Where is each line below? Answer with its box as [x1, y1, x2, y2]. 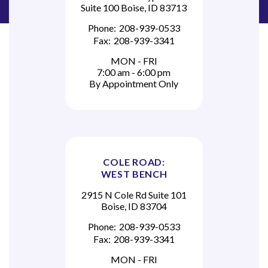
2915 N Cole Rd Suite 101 [81, 189, 187, 201]
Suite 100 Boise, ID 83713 [81, 1, 187, 13]
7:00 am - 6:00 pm [97, 66, 171, 78]
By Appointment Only [89, 78, 179, 90]
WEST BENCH [100, 168, 167, 180]
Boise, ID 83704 [100, 200, 167, 212]
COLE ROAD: [103, 156, 165, 168]
